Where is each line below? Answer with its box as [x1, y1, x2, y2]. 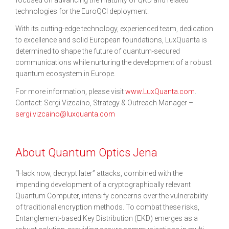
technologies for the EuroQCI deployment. [15, 7, 149, 15]
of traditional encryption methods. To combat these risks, [15, 203, 199, 211]
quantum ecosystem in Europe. [15, 70, 116, 78]
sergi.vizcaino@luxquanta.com [15, 109, 115, 118]
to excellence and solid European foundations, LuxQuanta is [15, 36, 207, 44]
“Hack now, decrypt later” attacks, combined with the [15, 169, 182, 177]
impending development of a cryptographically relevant [15, 180, 191, 189]
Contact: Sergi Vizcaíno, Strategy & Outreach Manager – [15, 98, 193, 107]
